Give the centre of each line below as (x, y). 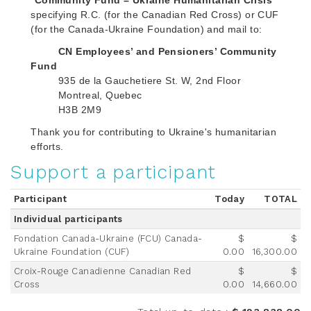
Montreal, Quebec (86, 95)
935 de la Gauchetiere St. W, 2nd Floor (136, 81)
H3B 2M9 (66, 110)
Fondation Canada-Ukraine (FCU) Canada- (108, 239)
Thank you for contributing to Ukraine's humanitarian (154, 132)
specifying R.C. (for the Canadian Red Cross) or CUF (155, 15)
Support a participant (114, 173)
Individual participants (68, 219)
